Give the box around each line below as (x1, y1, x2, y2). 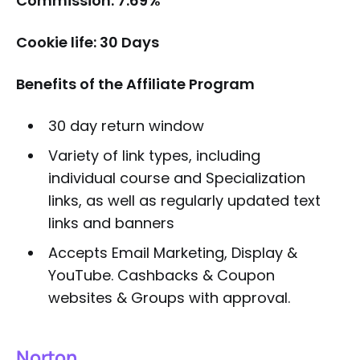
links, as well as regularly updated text (47, 190, 321, 211)
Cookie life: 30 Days (16, 32, 159, 52)
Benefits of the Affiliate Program (16, 74, 255, 94)
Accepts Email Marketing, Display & (47, 243, 297, 263)
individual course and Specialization (47, 168, 305, 188)
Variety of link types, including (47, 145, 260, 166)
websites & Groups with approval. (47, 288, 290, 308)
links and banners (47, 213, 174, 233)
